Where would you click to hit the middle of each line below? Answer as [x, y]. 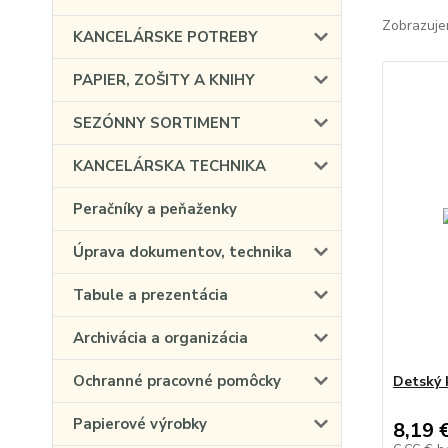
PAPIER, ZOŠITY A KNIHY [164, 80]
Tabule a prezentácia [150, 295]
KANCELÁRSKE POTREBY [165, 37]
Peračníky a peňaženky [155, 209]
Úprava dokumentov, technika [182, 252]
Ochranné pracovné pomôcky [177, 381]
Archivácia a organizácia [160, 338]
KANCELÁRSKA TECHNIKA [169, 166]
